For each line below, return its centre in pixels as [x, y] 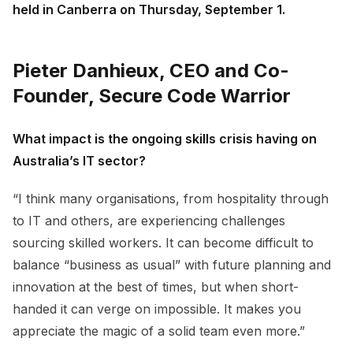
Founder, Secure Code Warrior [152, 95]
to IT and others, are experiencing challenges [149, 220]
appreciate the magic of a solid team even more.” [159, 331]
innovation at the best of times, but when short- [156, 286]
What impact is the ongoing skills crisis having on [165, 138]
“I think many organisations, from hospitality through [171, 198]
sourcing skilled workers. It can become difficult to [163, 242]
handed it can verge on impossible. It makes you [157, 308]
